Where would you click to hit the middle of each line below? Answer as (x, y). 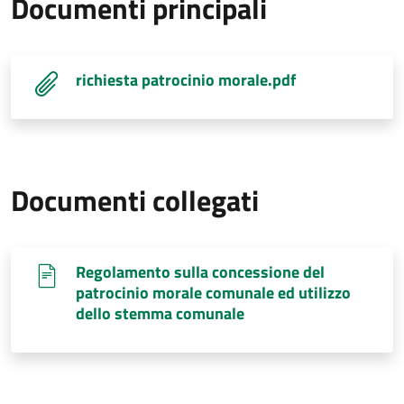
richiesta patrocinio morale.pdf (186, 80)
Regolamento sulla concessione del (200, 272)
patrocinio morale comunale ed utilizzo (213, 293)
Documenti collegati (135, 200)
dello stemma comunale (160, 313)
